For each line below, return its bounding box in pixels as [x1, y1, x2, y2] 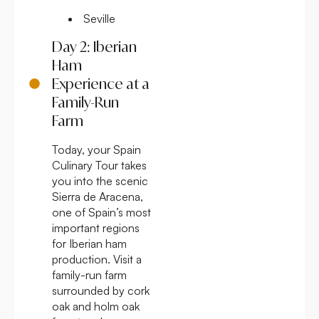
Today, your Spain [52, 142, 141, 157]
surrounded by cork [52, 283, 150, 298]
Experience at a [51, 74, 150, 93]
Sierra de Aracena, [52, 189, 143, 204]
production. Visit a [52, 251, 142, 266]
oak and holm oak [52, 298, 140, 313]
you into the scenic [52, 173, 148, 188]
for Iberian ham [52, 236, 127, 251]
